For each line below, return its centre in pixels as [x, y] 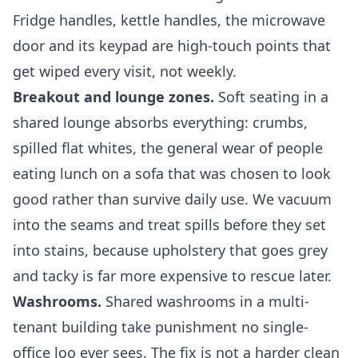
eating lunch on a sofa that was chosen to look [172, 174]
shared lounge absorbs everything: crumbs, [160, 123]
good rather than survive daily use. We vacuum [172, 199]
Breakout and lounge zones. [113, 97]
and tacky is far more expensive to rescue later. [172, 276]
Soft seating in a [271, 97]
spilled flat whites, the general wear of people [168, 148]
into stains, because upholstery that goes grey [170, 251]
